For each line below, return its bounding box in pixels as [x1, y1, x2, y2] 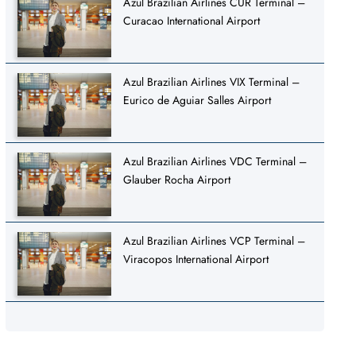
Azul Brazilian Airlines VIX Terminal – [123, 73, 300, 90]
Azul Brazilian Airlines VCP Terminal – [123, 232, 306, 249]
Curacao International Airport [123, 12, 261, 29]
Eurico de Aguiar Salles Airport [123, 91, 272, 108]
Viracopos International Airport [123, 250, 269, 267]
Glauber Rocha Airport [123, 171, 231, 188]
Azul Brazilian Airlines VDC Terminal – [123, 153, 308, 169]
